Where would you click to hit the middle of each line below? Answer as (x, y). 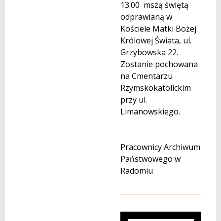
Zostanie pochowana (159, 64)
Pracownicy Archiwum (160, 147)
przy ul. (134, 99)
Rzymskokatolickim (156, 88)
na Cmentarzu (147, 76)
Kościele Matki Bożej (158, 28)
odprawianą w (146, 17)
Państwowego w (150, 159)
